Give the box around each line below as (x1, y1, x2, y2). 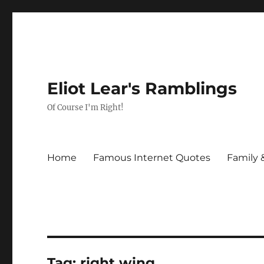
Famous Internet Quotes (93, 151, 211, 163)
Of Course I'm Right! (47, 103, 124, 113)
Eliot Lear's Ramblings (47, 78, 237, 98)
